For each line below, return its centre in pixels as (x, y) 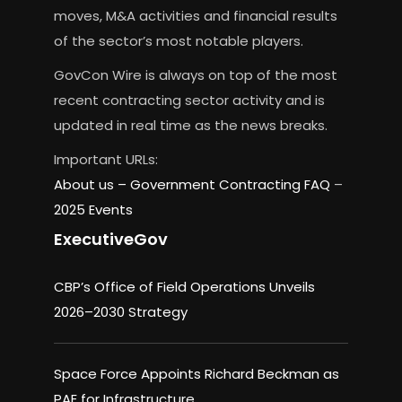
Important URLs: (105, 160)
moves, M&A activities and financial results (195, 16)
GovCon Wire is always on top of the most (195, 75)
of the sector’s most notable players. (178, 41)
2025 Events (93, 210)
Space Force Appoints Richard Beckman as (196, 374)
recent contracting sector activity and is (189, 100)
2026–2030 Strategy (120, 312)
